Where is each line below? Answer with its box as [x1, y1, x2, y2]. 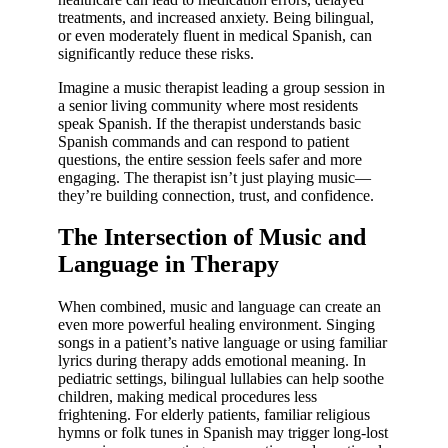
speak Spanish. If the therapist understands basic [58, 114, 361, 132]
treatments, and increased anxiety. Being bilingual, [58, 8, 374, 26]
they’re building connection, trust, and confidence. [58, 186, 374, 204]
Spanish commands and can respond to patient [58, 132, 349, 150]
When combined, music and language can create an [58, 298, 381, 316]
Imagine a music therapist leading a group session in [58, 78, 385, 96]
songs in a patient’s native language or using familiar [58, 334, 387, 352]
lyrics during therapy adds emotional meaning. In [58, 352, 366, 370]
